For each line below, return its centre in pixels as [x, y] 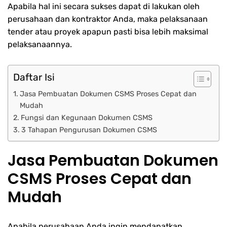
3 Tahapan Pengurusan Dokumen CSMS [89, 129]
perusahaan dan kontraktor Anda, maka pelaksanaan [108, 19]
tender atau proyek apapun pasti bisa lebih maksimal [108, 32]
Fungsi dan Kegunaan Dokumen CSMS [86, 117]
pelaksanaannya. [40, 45]
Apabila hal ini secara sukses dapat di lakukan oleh [104, 7]
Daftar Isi [34, 77]
